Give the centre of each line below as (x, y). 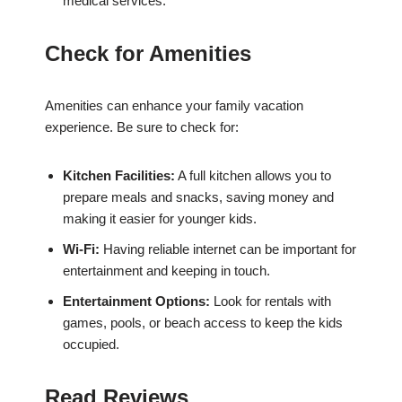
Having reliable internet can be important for (228, 249)
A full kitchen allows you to (253, 176)
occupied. (91, 345)
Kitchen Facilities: (119, 176)
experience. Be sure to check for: (142, 127)
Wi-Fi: (81, 249)
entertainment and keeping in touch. (166, 271)
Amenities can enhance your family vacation (174, 106)
